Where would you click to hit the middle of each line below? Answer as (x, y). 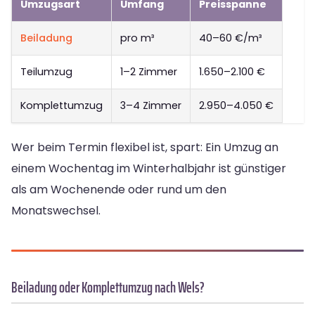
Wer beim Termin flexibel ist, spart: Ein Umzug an (145, 148)
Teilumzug (46, 72)
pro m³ (137, 38)
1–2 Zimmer (149, 72)
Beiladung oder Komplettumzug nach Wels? (108, 288)
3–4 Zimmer (151, 106)
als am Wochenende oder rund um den (119, 190)
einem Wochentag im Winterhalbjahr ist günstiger (149, 169)
